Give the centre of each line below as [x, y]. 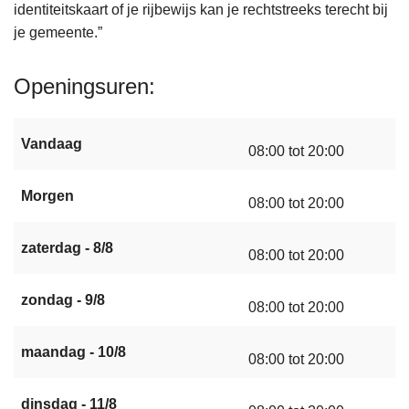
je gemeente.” [58, 32]
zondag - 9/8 [63, 299]
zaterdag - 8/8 [67, 247]
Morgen [47, 195]
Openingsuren [81, 86]
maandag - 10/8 [73, 351]
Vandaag [52, 143]
